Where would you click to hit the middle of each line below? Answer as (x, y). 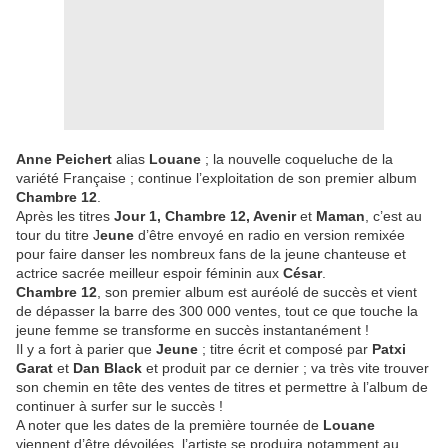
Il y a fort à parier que (86, 349)
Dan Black (107, 368)
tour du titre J (58, 235)
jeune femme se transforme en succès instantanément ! (192, 330)
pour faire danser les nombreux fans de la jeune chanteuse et (211, 254)
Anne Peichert (64, 159)
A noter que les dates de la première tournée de (169, 425)
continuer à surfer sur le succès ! (119, 406)
